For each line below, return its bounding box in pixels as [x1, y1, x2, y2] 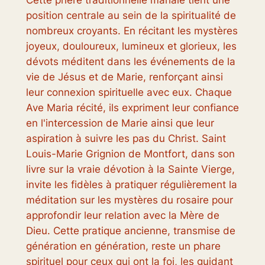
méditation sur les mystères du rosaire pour [25, 193, 233, 206]
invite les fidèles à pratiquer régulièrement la [25, 178, 237, 190]
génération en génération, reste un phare [25, 240, 221, 252]
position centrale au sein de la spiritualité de [25, 9, 236, 21]
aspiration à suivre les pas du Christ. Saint [25, 132, 226, 144]
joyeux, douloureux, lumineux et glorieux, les [25, 40, 237, 52]
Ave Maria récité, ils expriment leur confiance [25, 101, 239, 114]
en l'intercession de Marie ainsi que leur [25, 117, 214, 129]
